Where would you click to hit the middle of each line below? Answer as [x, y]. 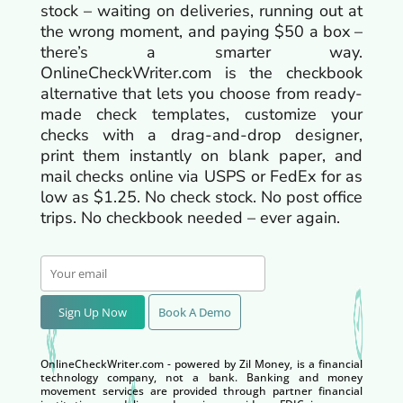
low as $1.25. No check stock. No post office [201, 197]
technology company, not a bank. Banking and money [201, 377]
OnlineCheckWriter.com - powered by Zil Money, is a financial [201, 363]
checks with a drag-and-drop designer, [201, 134]
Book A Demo [194, 312]
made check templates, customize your [201, 114]
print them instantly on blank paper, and [201, 155]
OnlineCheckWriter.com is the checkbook [201, 72]
